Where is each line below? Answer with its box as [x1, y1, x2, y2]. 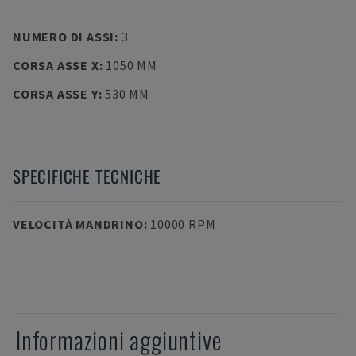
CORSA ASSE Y [13, 86, 99, 102]
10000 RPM [150, 216, 216, 232]
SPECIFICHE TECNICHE [13, 164, 162, 188]
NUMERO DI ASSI [13, 29, 115, 44]
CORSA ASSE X [13, 57, 99, 73]
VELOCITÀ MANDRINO [13, 216, 144, 232]
